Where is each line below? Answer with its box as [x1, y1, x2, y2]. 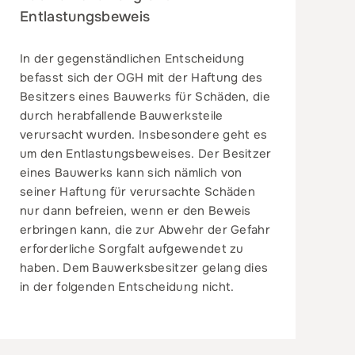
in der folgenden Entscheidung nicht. [19, 278, 235, 295]
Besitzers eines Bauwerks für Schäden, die [19, 88, 271, 105]
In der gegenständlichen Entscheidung [19, 50, 245, 67]
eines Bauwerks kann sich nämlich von [19, 164, 242, 181]
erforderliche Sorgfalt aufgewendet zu [19, 240, 244, 257]
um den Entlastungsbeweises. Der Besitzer [19, 145, 272, 162]
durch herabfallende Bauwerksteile [19, 107, 223, 124]
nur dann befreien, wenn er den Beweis [19, 202, 251, 219]
